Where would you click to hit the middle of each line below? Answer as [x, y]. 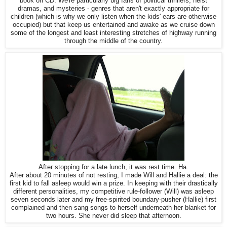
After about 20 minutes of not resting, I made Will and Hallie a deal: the [113, 175]
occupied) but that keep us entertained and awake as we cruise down [113, 25]
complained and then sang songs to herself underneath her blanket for [113, 208]
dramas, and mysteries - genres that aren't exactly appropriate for [113, 9]
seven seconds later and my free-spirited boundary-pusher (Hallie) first [113, 200]
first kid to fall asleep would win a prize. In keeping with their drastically [113, 183]
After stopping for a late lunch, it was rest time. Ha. [113, 167]
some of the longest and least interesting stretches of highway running [113, 33]
